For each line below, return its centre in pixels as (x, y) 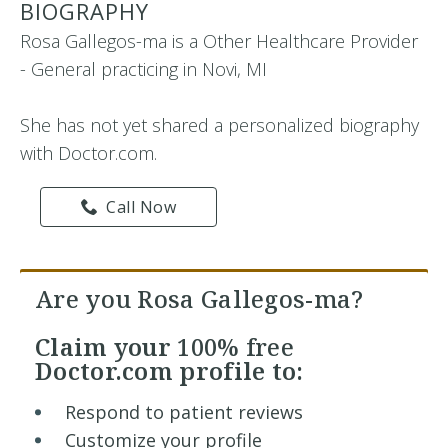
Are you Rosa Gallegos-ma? (199, 298)
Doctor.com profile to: (169, 370)
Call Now (141, 207)
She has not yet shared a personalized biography (219, 125)
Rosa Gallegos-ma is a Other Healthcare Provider (219, 41)
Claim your (106, 346)
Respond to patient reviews (184, 412)
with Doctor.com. (88, 153)
